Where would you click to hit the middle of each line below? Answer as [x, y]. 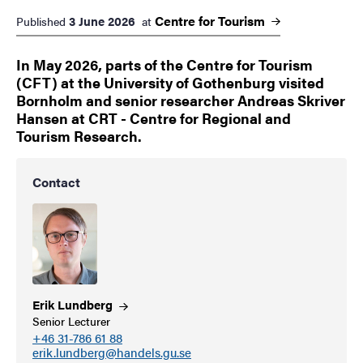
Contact [56, 182]
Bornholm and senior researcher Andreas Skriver [181, 100]
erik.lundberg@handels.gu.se [112, 352]
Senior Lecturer [71, 321]
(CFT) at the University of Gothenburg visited [170, 83]
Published [41, 21]
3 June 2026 [102, 21]
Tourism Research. [79, 136]
